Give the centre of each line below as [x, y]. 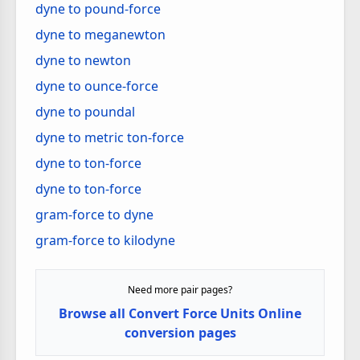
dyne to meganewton [100, 35]
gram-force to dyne [94, 215]
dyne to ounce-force [97, 86]
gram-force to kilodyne [105, 240]
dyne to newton [83, 60]
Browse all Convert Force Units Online [180, 313]
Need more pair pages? [180, 290]
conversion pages [180, 333]
